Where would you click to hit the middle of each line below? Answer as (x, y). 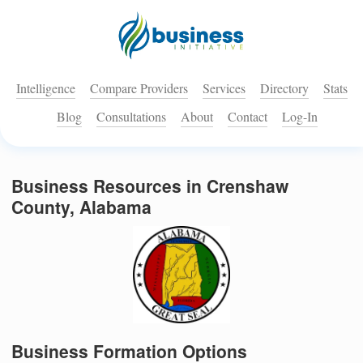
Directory (284, 88)
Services (224, 88)
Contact (248, 117)
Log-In (300, 117)
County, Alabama (81, 207)
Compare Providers (139, 88)
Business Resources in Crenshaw (150, 186)
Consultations (131, 117)
